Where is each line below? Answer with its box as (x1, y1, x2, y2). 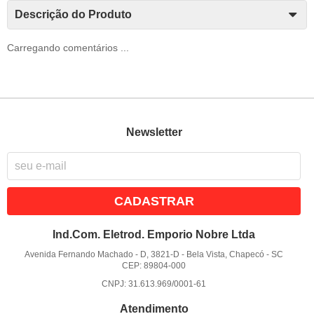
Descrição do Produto (15, 8, 132, 20)
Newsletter (125, 125, 182, 138)
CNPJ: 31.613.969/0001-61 (102, 278, 207, 289)
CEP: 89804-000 (122, 260, 186, 271)
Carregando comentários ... (7, 41, 129, 53)
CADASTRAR (114, 194, 194, 209)
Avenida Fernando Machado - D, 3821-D (25, 249, 180, 259)
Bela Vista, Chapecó (186, 249, 265, 259)
